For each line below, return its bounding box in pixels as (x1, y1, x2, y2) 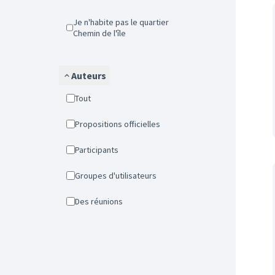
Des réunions (80, 196, 123, 207)
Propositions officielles (80, 118, 160, 130)
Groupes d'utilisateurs (80, 170, 157, 181)
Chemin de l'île (72, 28, 126, 39)
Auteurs (71, 69, 106, 82)
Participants (79, 144, 118, 155)
